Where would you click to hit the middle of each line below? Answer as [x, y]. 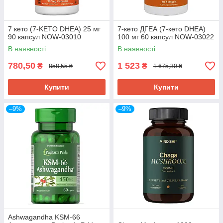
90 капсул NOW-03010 [45, 37]
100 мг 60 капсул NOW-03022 [166, 37]
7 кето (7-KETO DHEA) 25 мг [54, 29]
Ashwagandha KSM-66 [44, 217]
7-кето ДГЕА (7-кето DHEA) [162, 29]
